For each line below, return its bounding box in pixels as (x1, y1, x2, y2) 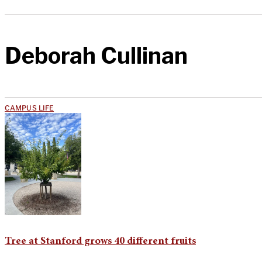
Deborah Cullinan (5, 42, 188, 70)
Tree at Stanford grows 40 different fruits (5, 236, 196, 247)
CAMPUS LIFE (5, 103, 54, 112)
